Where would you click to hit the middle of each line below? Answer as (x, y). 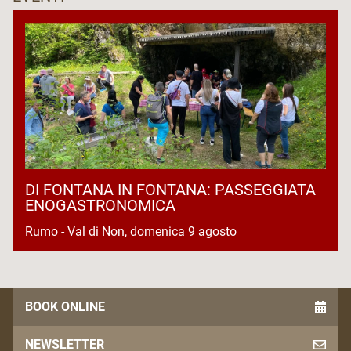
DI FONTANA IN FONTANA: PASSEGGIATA (170, 190)
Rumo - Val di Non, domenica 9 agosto (132, 232)
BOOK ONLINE (65, 307)
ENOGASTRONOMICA (100, 206)
